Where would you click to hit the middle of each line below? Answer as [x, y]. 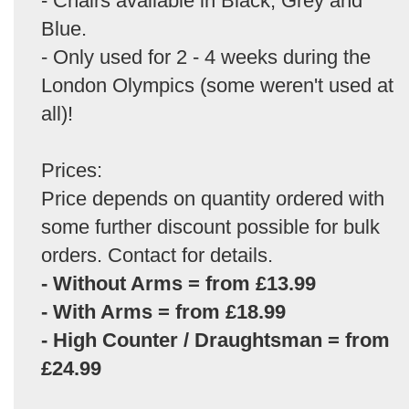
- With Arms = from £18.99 [163, 312]
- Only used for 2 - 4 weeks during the [206, 57]
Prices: [72, 170]
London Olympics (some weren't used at [217, 85]
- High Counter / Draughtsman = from [215, 340]
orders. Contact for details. [157, 255]
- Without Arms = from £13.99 [178, 283]
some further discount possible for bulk [210, 227]
